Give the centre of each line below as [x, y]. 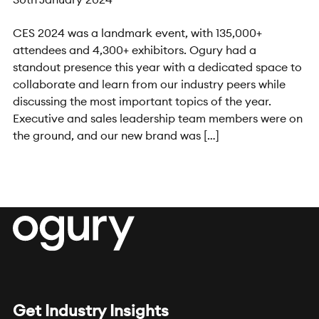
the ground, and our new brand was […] [116, 135]
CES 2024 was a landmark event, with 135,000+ [137, 32]
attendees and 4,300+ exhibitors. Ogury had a [134, 49]
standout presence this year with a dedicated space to [157, 67]
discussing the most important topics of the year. [142, 101]
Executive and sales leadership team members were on [157, 118]
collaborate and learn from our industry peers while [149, 84]
